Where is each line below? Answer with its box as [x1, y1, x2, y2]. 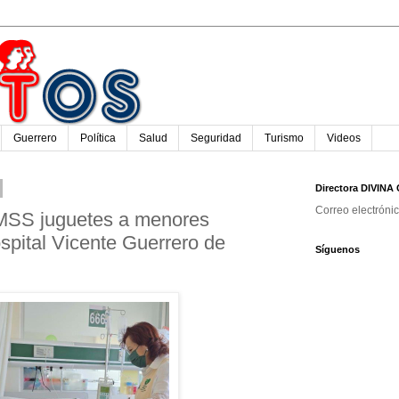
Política [80, 132, 116, 145]
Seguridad [191, 132, 241, 145]
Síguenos [315, 244, 360, 256]
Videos [327, 132, 361, 145]
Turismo [265, 132, 304, 145]
